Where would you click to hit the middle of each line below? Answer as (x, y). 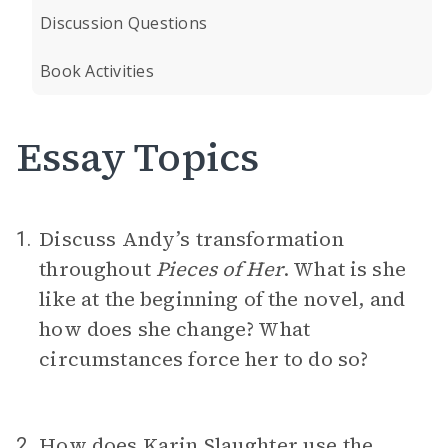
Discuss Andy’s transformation (191, 239)
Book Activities (97, 71)
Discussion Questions (123, 23)
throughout (97, 269)
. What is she (344, 269)
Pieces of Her (219, 269)
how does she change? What (175, 329)
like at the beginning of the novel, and (222, 299)
